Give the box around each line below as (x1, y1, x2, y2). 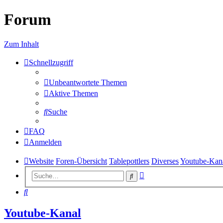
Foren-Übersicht (56, 156, 107, 165)
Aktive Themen (49, 89, 98, 98)
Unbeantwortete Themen (49, 78, 127, 87)
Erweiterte (144, 169, 176, 178)
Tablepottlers (109, 156, 149, 165)
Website (29, 156, 54, 165)
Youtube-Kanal (4, 207, 81, 220)
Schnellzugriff (29, 58, 73, 67)
